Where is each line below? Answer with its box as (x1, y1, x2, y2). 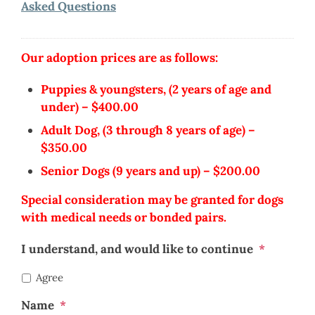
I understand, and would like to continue (21, 240, 253, 257)
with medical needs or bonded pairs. (21, 209, 226, 225)
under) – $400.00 (41, 98, 139, 115)
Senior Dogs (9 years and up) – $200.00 (41, 162, 260, 179)
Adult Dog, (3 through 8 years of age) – (41, 122, 255, 138)
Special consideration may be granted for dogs (21, 191, 283, 207)
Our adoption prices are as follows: (21, 49, 218, 65)
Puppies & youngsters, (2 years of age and (41, 81, 271, 97)
